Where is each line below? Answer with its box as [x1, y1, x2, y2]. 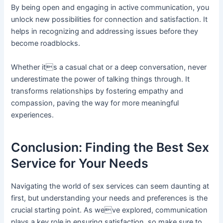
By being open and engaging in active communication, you [11, 3, 210, 12]
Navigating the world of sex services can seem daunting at [11, 181, 210, 191]
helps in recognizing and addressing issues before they [11, 27, 199, 36]
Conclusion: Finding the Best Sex [11, 140, 210, 155]
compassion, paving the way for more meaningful [11, 98, 179, 108]
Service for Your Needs [11, 156, 149, 171]
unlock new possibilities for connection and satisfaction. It [11, 15, 208, 24]
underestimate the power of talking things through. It [11, 74, 190, 84]
